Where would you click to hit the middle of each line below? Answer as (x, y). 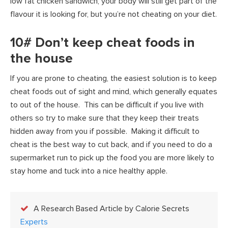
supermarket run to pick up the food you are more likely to (112, 158)
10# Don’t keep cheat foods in (103, 42)
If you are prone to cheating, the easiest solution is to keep (113, 78)
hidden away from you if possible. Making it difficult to (105, 131)
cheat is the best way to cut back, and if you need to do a (111, 144)
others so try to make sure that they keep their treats (105, 118)
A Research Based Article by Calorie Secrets (111, 208)
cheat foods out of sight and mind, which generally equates (114, 91)
